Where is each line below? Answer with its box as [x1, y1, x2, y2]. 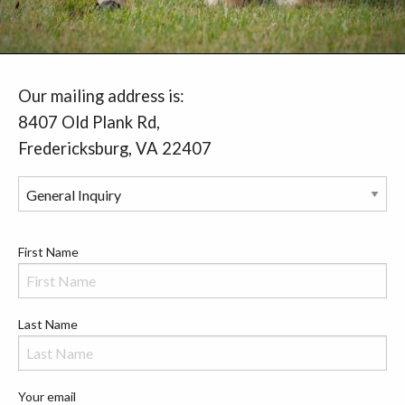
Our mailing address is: [18, 86, 184, 106]
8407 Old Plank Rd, [18, 112, 160, 132]
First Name [18, 244, 79, 259]
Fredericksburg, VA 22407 [18, 138, 212, 158]
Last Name [18, 316, 78, 332]
